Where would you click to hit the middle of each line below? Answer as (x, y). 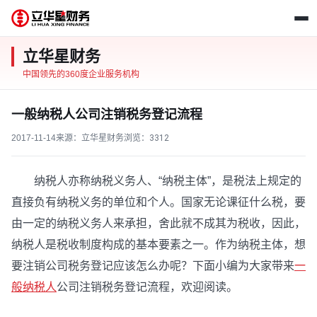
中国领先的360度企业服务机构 (81, 74)
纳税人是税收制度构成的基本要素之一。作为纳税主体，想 (158, 244)
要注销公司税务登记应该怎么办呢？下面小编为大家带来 (153, 266)
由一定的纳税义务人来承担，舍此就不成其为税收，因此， (158, 223)
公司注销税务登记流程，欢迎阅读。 (147, 287)
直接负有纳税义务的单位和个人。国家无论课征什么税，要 (158, 202)
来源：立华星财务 (90, 138)
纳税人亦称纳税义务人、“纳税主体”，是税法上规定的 (156, 181)
